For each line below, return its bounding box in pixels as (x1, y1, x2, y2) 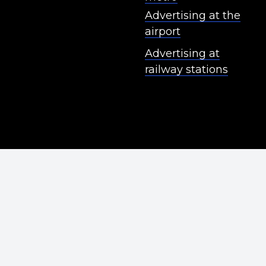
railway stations (145, 62, 228, 76)
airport (145, 24, 180, 38)
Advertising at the (145, 8, 240, 22)
